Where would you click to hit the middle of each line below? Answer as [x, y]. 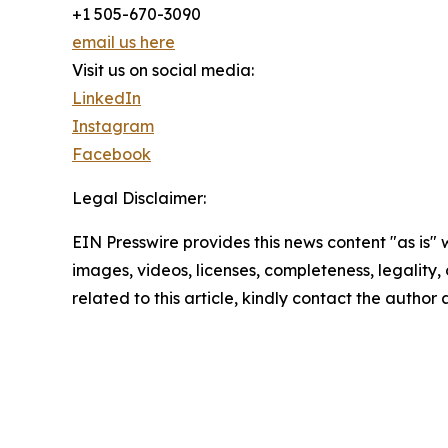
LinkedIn [106, 98]
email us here [123, 42]
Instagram [113, 126]
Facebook [111, 154]
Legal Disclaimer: [139, 198]
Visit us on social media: [163, 70]
